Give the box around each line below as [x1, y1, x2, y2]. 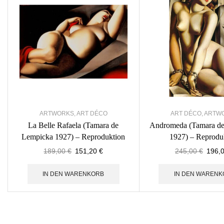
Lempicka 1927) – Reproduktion [21, 132, 125, 141]
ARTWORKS [39, 110, 74, 117]
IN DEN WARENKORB [42, 170, 104, 178]
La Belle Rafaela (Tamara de [28, 121, 119, 130]
